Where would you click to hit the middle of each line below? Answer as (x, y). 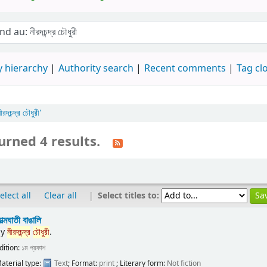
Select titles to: (129, 195)
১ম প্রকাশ (34, 248)
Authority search (96, 69)
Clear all (60, 196)
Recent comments (185, 69)
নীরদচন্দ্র (19, 232)
